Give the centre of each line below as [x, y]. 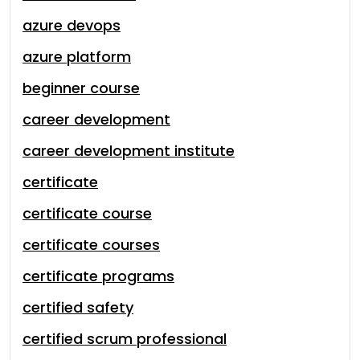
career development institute [129, 151]
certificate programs [98, 276]
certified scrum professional [125, 339]
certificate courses [91, 245]
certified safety [78, 307]
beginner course [81, 88]
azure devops [72, 25]
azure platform [77, 57]
